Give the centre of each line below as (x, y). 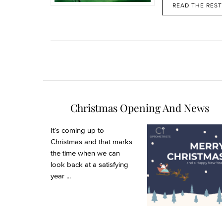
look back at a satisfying (89, 164)
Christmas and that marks (91, 141)
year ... (61, 176)
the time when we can (85, 153)
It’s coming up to (77, 130)
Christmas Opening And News (140, 108)
